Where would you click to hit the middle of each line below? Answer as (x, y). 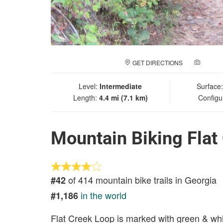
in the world (104, 195)
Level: (89, 86)
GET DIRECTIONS (158, 62)
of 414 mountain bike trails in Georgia (141, 180)
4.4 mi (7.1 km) (123, 98)
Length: (86, 98)
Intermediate (121, 86)
